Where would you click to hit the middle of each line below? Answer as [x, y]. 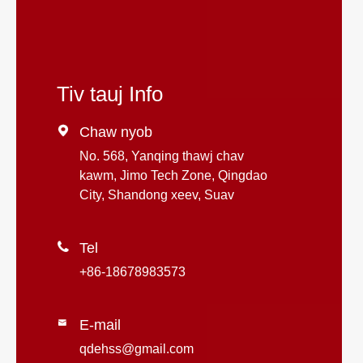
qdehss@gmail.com [137, 349]
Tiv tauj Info [110, 94]
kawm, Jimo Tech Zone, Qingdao [173, 176]
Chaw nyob [116, 132]
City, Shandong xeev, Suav [157, 195]
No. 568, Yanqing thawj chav [162, 156]
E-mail [100, 325]
